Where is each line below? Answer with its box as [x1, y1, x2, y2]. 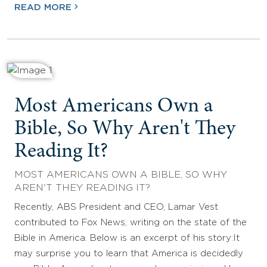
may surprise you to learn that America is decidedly [14, 249, 243, 257]
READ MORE [14, 3, 72, 11]
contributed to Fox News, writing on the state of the [14, 218, 247, 226]
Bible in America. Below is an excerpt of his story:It [14, 234, 240, 242]
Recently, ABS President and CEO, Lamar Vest [14, 203, 218, 211]
